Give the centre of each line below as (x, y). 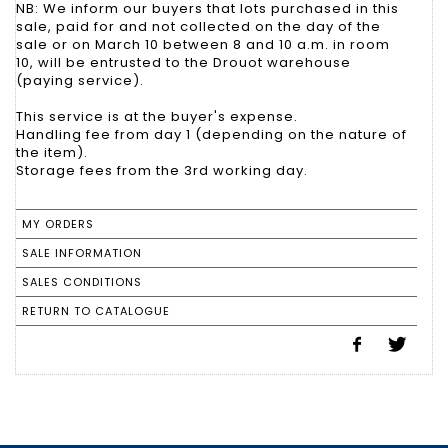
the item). (52, 152)
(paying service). (80, 80)
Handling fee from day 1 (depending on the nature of (211, 134)
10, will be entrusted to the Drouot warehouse (183, 62)
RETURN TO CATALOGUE (96, 310)
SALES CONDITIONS (82, 281)
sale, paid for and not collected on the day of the (198, 26)
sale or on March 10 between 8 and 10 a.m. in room (203, 44)
